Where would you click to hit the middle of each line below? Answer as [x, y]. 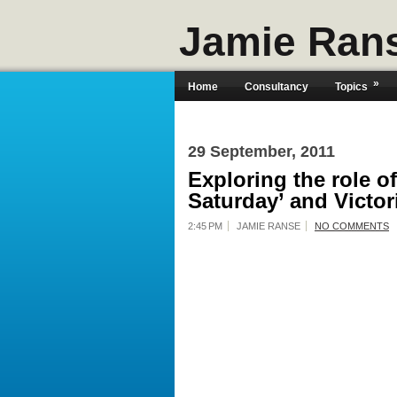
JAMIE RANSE [269, 226]
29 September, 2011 [261, 152]
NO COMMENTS [352, 226]
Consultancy [276, 87]
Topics [351, 87]
